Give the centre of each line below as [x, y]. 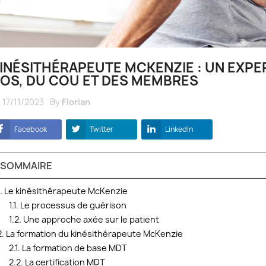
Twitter [102, 129]
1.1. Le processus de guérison [68, 205]
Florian [76, 102]
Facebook [31, 129]
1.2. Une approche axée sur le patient [84, 219]
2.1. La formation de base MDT [68, 248]
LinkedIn [179, 129]
